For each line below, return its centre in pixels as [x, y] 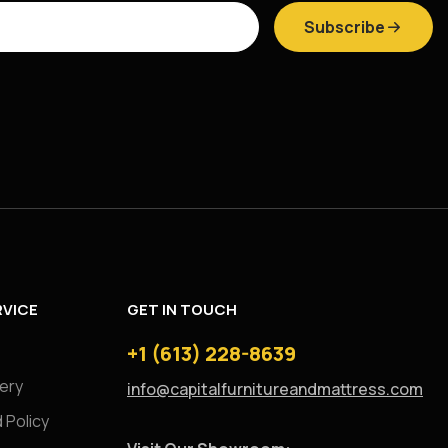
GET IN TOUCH [182, 309]
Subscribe [344, 26]
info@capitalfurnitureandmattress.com [275, 388]
